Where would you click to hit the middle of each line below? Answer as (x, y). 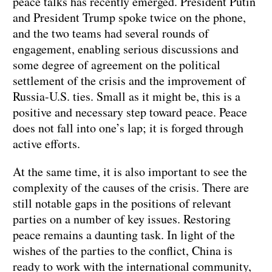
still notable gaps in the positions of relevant (122, 203)
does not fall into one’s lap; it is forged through (128, 128)
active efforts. (49, 144)
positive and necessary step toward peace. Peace (130, 112)
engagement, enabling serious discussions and (126, 49)
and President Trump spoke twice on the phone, (129, 18)
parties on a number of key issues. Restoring (122, 219)
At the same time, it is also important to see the (130, 172)
